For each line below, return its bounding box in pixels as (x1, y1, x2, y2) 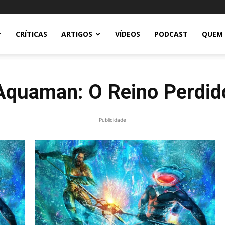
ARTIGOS (61, 29, 92, 39)
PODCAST (154, 29, 188, 39)
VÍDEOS (115, 29, 140, 39)
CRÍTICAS (16, 29, 47, 39)
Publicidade (99, 117, 126, 123)
